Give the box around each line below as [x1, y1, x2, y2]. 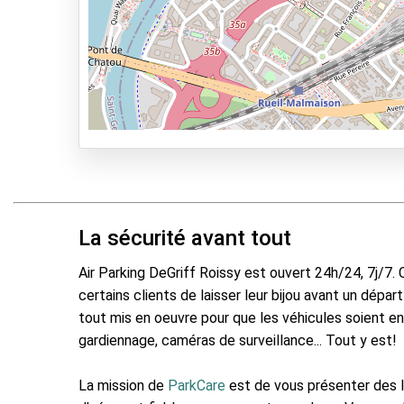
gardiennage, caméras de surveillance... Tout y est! [78, 331, 397, 349]
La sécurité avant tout [78, 225, 291, 251]
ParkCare [168, 376, 225, 394]
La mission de [78, 376, 168, 394]
